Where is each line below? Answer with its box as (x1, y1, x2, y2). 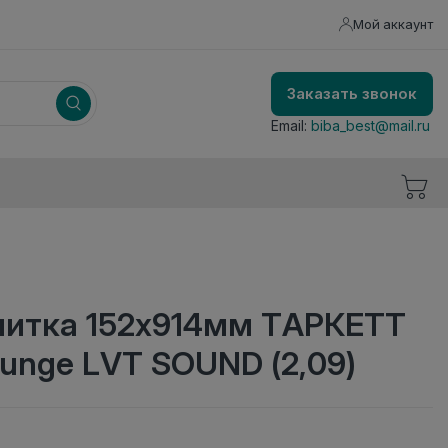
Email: (271, 116, 311, 134)
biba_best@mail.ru (311, 116, 430, 134)
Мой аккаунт (353, 16, 433, 32)
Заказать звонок (287, 83, 417, 103)
